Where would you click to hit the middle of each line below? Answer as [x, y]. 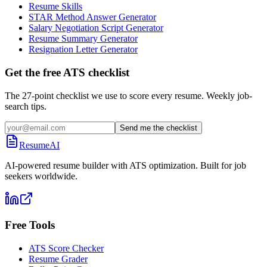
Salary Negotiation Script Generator [96, 28]
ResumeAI [39, 145]
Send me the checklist [159, 128]
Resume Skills [55, 7]
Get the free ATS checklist [67, 72]
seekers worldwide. [41, 176]
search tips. [26, 106]
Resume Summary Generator [83, 39]
